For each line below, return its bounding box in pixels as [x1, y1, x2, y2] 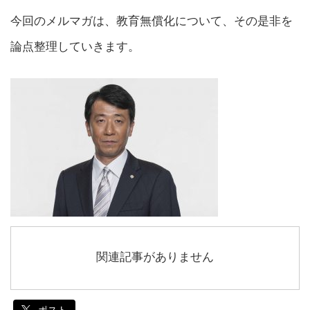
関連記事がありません [96, 250, 214, 264]
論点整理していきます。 [10, 39, 140, 54]
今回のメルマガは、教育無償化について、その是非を [10, 14, 293, 28]
